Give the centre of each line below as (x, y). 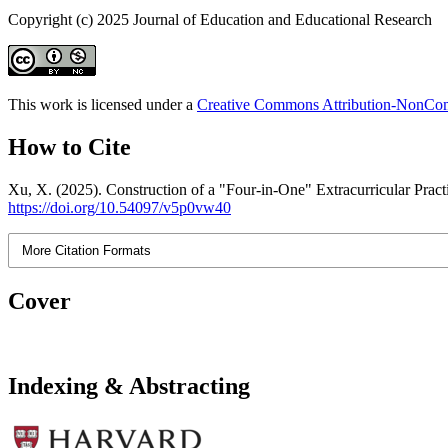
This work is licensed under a (102, 104)
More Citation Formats (87, 250)
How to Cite (69, 146)
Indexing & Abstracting (129, 385)
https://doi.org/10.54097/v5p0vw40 (119, 207)
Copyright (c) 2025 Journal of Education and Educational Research (220, 19)
